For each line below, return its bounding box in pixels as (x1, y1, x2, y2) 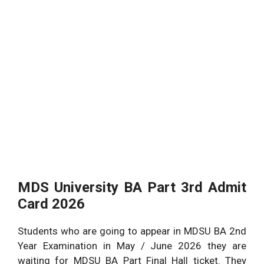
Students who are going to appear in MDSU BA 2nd (18, 225, 246, 237)
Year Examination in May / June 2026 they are (18, 240, 246, 252)
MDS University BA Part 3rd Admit (18, 179, 246, 196)
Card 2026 (18, 196, 85, 213)
